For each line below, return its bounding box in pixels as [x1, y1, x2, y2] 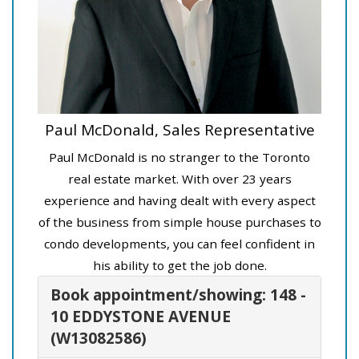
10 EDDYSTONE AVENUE [50, 305, 231, 327]
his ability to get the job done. [92, 256, 267, 273]
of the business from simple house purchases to [38, 213, 321, 230]
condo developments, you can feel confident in [44, 235, 315, 252]
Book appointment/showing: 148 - [50, 284, 306, 305]
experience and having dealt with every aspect [43, 192, 316, 208]
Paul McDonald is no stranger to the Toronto [49, 148, 310, 165]
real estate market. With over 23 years [67, 170, 292, 187]
